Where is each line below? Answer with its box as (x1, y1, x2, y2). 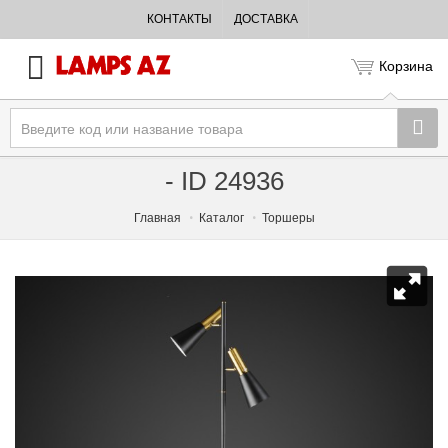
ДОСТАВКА (233, 10, 298, 27)
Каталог (198, 209, 244, 226)
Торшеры (261, 209, 315, 226)
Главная (133, 209, 181, 226)
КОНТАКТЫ (146, 10, 212, 27)
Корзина (379, 56, 433, 75)
